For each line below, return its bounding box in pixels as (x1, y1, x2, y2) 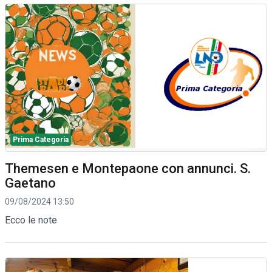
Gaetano (5, 175, 56, 191)
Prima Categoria (13, 135, 69, 144)
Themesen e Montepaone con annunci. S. (5, 160, 251, 176)
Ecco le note (5, 214, 57, 226)
